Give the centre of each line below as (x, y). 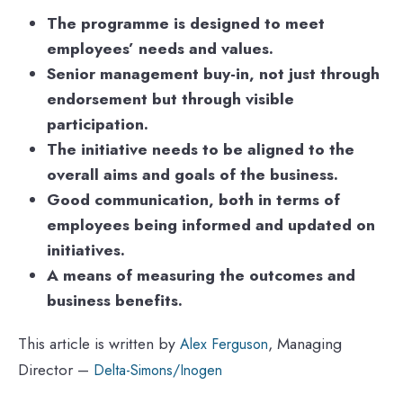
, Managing (305, 344)
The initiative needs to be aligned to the (201, 150)
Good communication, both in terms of (193, 200)
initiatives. (86, 251)
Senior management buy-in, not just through (213, 74)
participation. (98, 125)
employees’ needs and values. (160, 49)
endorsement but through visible (170, 99)
